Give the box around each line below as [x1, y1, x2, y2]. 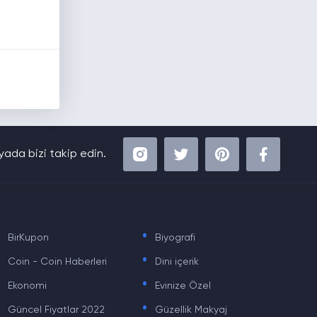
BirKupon [8, 233, 49, 243]
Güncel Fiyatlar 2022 [8, 305, 105, 316]
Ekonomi [8, 281, 47, 292]
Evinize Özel [154, 281, 211, 292]
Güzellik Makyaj [154, 305, 227, 316]
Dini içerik [154, 257, 199, 267]
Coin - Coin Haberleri [8, 257, 107, 267]
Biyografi [154, 233, 195, 243]
